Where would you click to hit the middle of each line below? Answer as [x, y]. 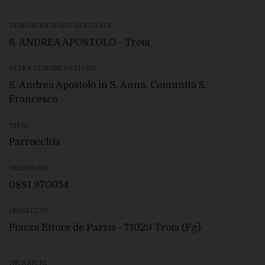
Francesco [33, 100]
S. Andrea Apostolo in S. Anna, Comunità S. [108, 85]
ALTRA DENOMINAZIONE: [54, 69]
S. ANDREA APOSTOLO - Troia [79, 42]
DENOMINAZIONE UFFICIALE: [62, 26]
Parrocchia [35, 142]
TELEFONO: [29, 168]
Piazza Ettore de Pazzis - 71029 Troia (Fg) [105, 227]
